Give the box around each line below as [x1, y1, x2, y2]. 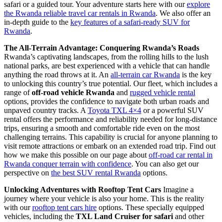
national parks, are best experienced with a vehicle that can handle [4, 61, 210, 70]
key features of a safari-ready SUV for [70, 17, 190, 26]
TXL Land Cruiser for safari [76, 212, 173, 221]
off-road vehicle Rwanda [32, 88, 114, 97]
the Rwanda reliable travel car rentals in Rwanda [4, 8, 156, 17]
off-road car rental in [149, 150, 213, 159]
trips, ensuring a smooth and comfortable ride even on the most [4, 123, 200, 132]
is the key [180, 70, 212, 79]
